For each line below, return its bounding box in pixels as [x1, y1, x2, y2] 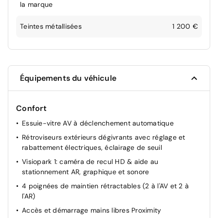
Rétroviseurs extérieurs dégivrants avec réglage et [22, 133, 185, 142]
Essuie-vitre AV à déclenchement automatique [22, 119, 174, 128]
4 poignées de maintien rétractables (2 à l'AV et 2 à [22, 182, 189, 191]
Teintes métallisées [20, 22, 82, 31]
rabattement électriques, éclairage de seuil [22, 143, 162, 152]
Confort [16, 103, 47, 114]
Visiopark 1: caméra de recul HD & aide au [22, 157, 159, 166]
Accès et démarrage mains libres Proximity [22, 206, 162, 215]
